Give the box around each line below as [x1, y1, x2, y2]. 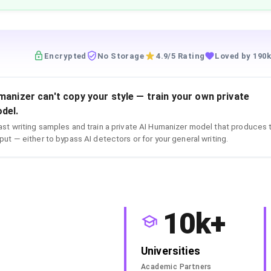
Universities [141, 244, 200, 257]
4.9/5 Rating [156, 51, 205, 60]
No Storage [97, 51, 145, 60]
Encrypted [44, 51, 87, 60]
